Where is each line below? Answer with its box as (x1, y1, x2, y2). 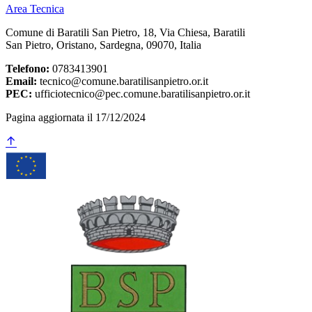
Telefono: (6, 62, 49, 75)
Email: (6, 75, 37, 87)
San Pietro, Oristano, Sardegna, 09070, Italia (6, 38, 201, 51)
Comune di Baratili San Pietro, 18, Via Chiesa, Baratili (6, 26, 245, 38)
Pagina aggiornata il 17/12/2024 (6, 111, 146, 123)
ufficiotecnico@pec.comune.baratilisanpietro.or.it (32, 87, 250, 100)
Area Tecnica (6, 2, 64, 15)
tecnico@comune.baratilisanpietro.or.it (37, 75, 208, 87)
